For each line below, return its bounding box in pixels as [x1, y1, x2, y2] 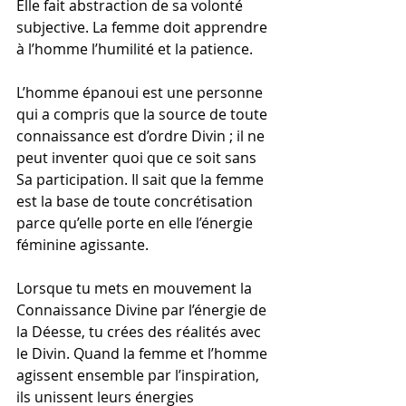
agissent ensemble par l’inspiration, [16, 365, 263, 385]
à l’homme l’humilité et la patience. [16, 39, 253, 59]
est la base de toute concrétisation [16, 191, 256, 211]
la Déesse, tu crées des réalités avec [16, 322, 265, 342]
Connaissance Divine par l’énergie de [16, 300, 270, 320]
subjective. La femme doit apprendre [16, 17, 271, 37]
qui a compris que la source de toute [16, 104, 271, 124]
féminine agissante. [16, 235, 149, 255]
